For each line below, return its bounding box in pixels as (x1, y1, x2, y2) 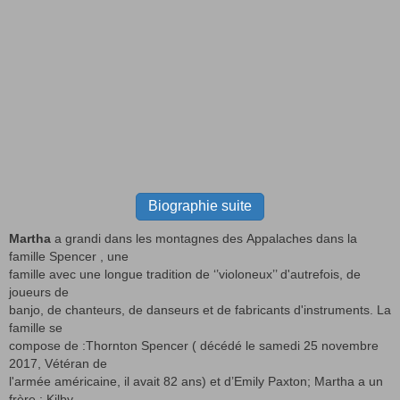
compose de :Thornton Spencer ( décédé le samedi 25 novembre (9, 337, 379, 353)
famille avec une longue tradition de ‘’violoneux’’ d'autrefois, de (9, 266, 361, 281)
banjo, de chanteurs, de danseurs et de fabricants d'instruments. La (9, 302, 391, 317)
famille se (9, 320, 66, 335)
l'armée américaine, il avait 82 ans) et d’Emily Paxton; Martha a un (9, 373, 383, 388)
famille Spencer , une (9, 248, 132, 263)
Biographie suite (148, 198, 252, 214)
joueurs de (9, 284, 72, 299)
